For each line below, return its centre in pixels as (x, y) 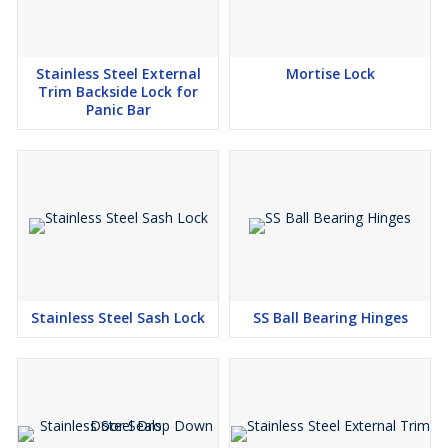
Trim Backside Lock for (118, 91)
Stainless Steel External (118, 73)
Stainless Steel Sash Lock (118, 317)
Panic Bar (118, 109)
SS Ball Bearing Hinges (330, 317)
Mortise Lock (330, 73)
